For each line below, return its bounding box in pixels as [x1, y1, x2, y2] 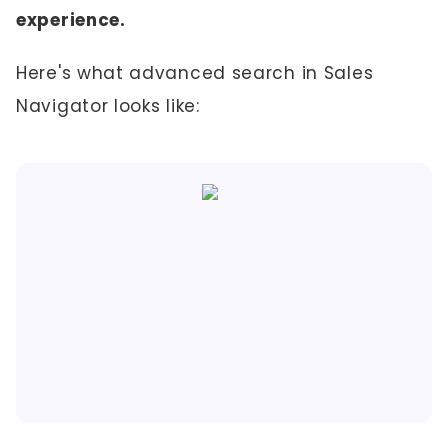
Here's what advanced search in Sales [16, 61, 374, 85]
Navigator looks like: [16, 94, 200, 118]
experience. [16, 8, 126, 32]
